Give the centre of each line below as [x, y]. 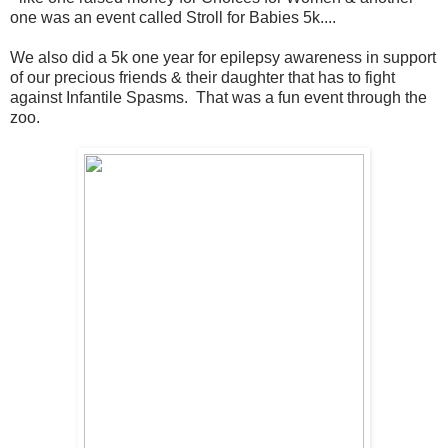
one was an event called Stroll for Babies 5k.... [173, 18]
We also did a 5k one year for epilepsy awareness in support [223, 58]
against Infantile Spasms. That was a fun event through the [218, 98]
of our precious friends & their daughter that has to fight [202, 78]
